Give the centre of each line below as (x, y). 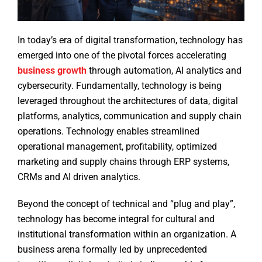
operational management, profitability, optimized (117, 147)
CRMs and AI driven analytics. (80, 177)
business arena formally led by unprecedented (112, 250)
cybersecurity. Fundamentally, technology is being (120, 86)
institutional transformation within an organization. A (127, 235)
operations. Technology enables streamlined (108, 132)
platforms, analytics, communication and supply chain (130, 116)
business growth (52, 71)
